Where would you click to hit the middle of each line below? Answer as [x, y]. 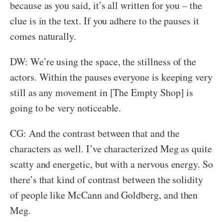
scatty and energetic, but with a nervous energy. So [111, 164]
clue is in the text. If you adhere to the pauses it [105, 20]
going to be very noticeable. [66, 108]
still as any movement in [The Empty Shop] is [102, 92]
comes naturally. [43, 36]
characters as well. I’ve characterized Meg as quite [111, 148]
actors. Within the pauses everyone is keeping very [111, 77]
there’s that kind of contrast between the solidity [107, 179]
